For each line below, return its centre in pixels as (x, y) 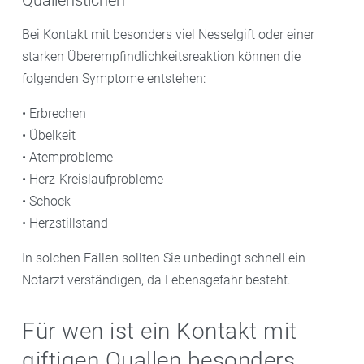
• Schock (46, 201)
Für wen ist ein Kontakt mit (160, 331)
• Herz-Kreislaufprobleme (93, 180)
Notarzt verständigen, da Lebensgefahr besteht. (156, 280)
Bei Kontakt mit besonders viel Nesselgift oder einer (168, 35)
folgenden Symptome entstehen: (114, 79)
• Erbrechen (54, 114)
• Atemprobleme (67, 158)
